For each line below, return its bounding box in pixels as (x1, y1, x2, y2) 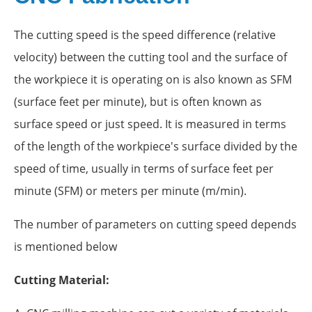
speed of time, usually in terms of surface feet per (14, 160, 274, 176)
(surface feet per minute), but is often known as (14, 93, 262, 109)
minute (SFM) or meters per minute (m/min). (14, 182, 247, 198)
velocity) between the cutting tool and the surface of (14, 49, 287, 65)
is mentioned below (14, 238, 117, 254)
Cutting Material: (14, 272, 109, 288)
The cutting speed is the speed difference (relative (14, 26, 276, 42)
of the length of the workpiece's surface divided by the (14, 138, 297, 154)
